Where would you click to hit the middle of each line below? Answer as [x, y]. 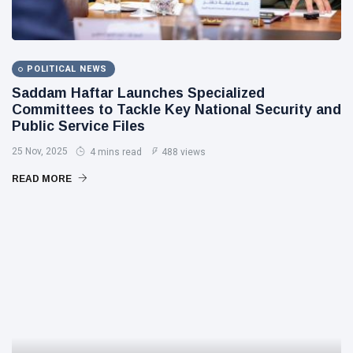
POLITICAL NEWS [67, 69]
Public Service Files [78, 126]
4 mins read [115, 152]
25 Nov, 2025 [40, 151]
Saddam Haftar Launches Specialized [138, 93]
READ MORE [43, 179]
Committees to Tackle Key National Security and [176, 110]
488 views [184, 152]
